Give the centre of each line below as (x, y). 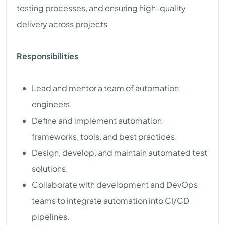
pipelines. (51, 216)
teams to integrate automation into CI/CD (110, 200)
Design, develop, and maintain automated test (120, 152)
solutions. (50, 168)
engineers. (52, 104)
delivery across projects (62, 24)
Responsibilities (47, 56)
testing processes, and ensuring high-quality (101, 8)
